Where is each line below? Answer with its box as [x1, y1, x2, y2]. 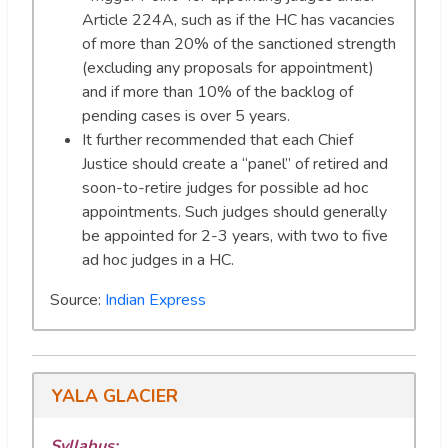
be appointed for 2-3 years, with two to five [82, 224, 388, 247]
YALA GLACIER [51, 383, 178, 408]
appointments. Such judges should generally [82, 200, 387, 223]
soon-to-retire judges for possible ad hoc [82, 176, 368, 199]
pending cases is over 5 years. [82, 104, 290, 127]
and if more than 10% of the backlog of [82, 80, 353, 103]
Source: [50, 288, 105, 311]
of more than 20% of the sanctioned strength [82, 32, 396, 55]
